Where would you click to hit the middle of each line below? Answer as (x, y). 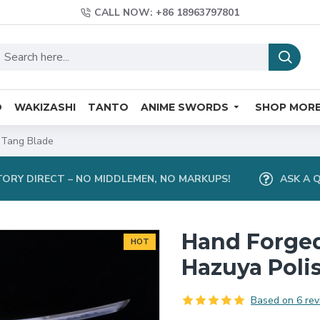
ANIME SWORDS (185, 107)
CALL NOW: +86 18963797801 (167, 12)
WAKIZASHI (45, 107)
